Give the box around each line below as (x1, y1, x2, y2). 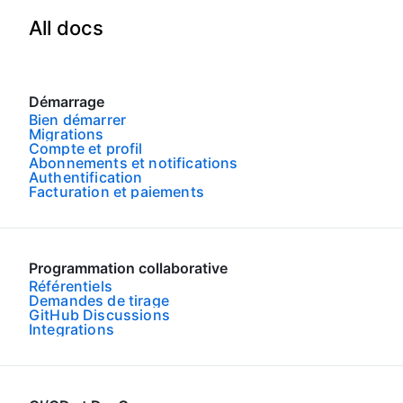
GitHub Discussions (29, 306, 170, 324)
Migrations (29, 125, 104, 143)
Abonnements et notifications (29, 154, 238, 172)
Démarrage (29, 93, 104, 111)
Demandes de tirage (29, 291, 169, 309)
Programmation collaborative (29, 259, 228, 277)
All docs (29, 16, 103, 40)
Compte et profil (29, 139, 143, 157)
